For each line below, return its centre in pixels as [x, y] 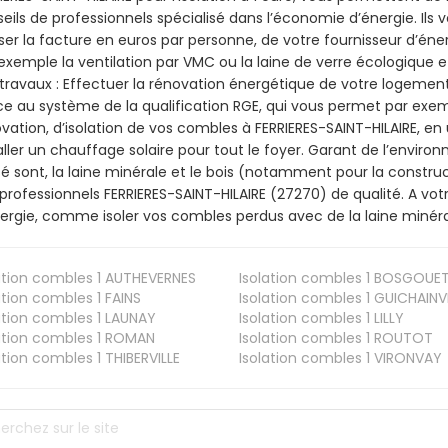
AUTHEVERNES [149, 277]
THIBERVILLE [141, 357]
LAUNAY [129, 317]
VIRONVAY [405, 357]
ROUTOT [401, 337]
